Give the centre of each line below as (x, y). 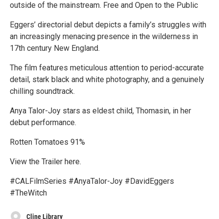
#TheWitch (28, 193)
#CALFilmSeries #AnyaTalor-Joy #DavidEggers (92, 181)
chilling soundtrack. (42, 91)
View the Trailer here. (45, 161)
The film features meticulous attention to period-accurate (107, 67)
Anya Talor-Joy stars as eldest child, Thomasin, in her (100, 110)
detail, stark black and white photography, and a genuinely (107, 79)
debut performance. (43, 122)
